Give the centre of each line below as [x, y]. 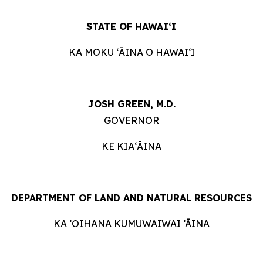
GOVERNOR [131, 120]
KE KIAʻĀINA [131, 146]
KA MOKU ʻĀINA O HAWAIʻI [131, 52]
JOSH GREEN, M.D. [131, 104]
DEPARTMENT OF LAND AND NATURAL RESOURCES [131, 198]
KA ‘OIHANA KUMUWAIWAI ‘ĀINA [131, 224]
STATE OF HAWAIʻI [131, 26]
